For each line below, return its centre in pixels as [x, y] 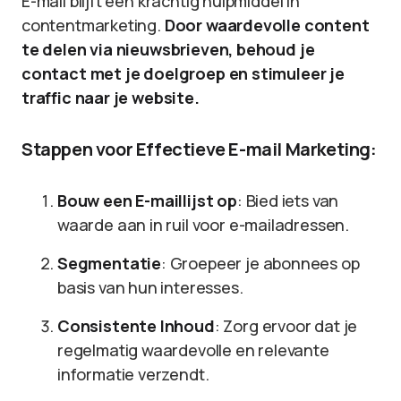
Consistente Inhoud [136, 326]
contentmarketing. [93, 25]
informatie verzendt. [133, 374]
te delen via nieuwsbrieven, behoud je [168, 49]
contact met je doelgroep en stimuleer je [183, 73]
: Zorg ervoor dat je [286, 326]
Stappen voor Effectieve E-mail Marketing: [199, 149]
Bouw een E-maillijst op [147, 200]
